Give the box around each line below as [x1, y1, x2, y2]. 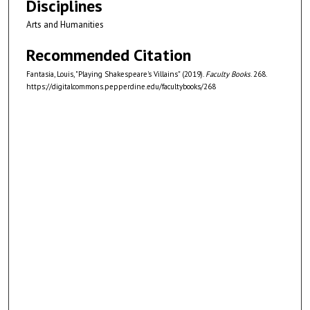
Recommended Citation [26, 44, 191, 66]
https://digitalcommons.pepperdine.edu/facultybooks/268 [26, 81, 216, 91]
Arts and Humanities [26, 18, 104, 30]
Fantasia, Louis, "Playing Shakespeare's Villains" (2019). [26, 69, 206, 79]
